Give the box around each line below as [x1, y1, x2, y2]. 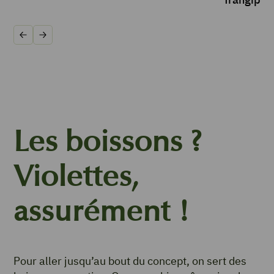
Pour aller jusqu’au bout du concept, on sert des [13, 254, 246, 268]
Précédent [23, 35, 64, 46]
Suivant [42, 35, 73, 46]
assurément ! [13, 194, 190, 229]
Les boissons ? [13, 124, 202, 160]
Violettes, [13, 159, 139, 194]
